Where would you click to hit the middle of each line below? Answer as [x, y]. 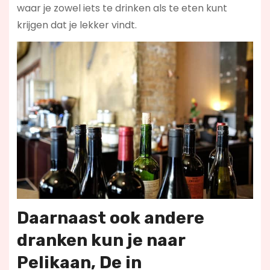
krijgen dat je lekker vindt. [77, 25]
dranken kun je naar [101, 240]
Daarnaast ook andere [110, 218]
